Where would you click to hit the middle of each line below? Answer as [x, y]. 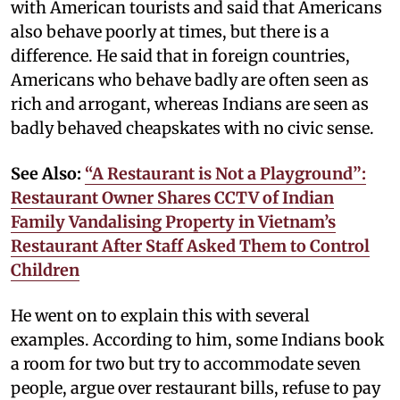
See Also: [48, 173]
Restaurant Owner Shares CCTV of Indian [172, 197]
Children [45, 270]
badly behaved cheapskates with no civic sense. [192, 128]
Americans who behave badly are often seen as [190, 79]
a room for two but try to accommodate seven [186, 363]
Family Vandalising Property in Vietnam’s [173, 221]
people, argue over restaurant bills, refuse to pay [196, 387]
